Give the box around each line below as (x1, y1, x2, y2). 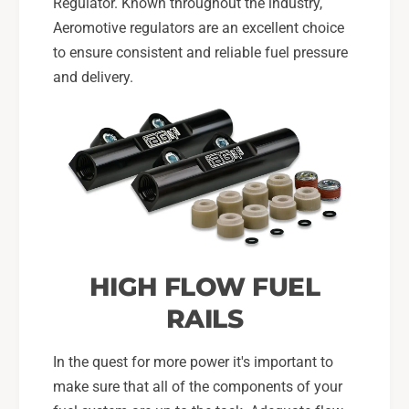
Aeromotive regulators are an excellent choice (52, 18, 345, 37)
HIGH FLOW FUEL (89, 271, 320, 303)
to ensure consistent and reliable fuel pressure (52, 43, 349, 61)
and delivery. (52, 68, 133, 86)
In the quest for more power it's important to (52, 352, 334, 371)
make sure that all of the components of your (52, 377, 343, 395)
